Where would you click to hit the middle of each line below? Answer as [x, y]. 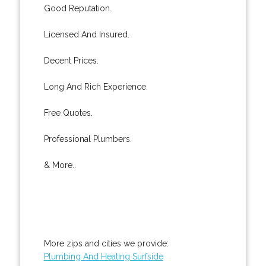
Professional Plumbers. [88, 139]
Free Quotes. [68, 113]
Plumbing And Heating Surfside [103, 256]
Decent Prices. [71, 60]
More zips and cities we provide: [106, 243]
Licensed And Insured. [86, 34]
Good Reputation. [77, 8]
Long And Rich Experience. [96, 86]
